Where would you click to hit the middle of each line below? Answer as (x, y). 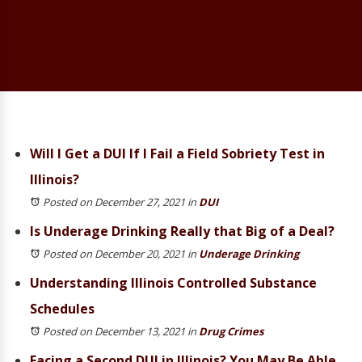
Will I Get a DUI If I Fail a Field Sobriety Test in (177, 154)
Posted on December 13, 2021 (114, 331)
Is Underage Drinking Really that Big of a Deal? (182, 231)
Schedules (62, 309)
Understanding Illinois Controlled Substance (173, 283)
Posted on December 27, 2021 (114, 202)
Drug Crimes (231, 331)
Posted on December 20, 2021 (114, 254)
